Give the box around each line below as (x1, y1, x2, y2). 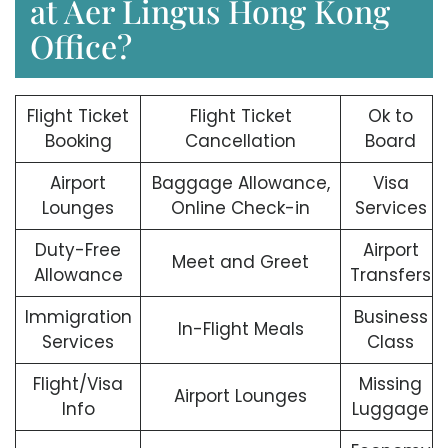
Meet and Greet (172, 250, 309, 275)
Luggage (352, 397, 430, 422)
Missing (359, 372, 423, 397)
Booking (44, 129, 112, 154)
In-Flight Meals (177, 317, 304, 342)
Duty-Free (35, 238, 121, 263)
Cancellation (185, 129, 296, 154)
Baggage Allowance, (151, 171, 330, 196)
